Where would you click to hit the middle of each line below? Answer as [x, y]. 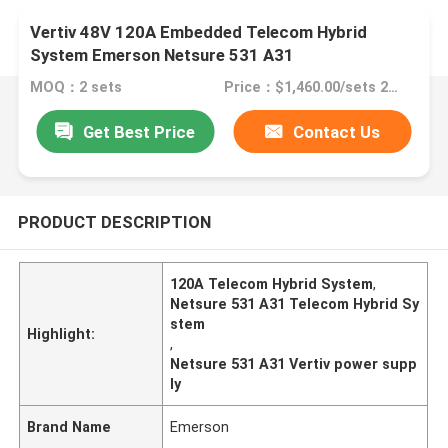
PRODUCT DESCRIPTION [114, 221]
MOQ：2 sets [76, 87]
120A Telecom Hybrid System [272, 283]
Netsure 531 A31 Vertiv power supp [294, 363]
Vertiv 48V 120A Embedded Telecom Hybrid [199, 32]
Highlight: [61, 333]
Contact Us [337, 131]
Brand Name [69, 426]
